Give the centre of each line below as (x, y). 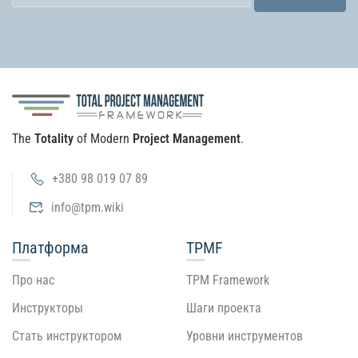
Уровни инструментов (245, 336)
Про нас (33, 280)
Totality (54, 138)
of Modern (103, 138)
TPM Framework (228, 280)
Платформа (50, 247)
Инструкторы (48, 308)
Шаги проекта (224, 308)
